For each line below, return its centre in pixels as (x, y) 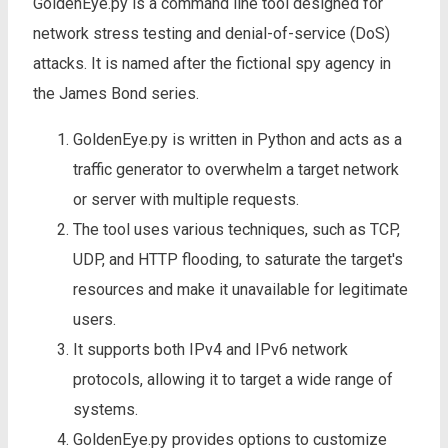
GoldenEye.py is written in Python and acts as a (237, 139)
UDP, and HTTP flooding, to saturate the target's (238, 259)
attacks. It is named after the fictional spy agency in (212, 63)
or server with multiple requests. (186, 199)
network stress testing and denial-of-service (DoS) (211, 33)
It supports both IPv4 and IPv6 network (210, 349)
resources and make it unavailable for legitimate (240, 289)
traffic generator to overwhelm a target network (236, 169)
